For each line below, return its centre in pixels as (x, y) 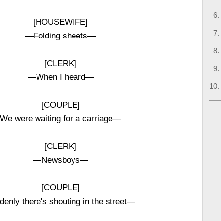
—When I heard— (60, 77)
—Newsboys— (60, 160)
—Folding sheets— (61, 36)
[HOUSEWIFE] (61, 22)
